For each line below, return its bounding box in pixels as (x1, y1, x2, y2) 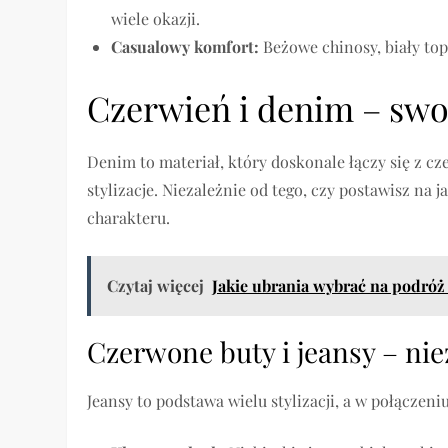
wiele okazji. (111, 8, 201, 30)
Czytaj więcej (107, 275, 205, 297)
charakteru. (87, 207, 171, 229)
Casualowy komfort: (111, 36, 260, 58)
